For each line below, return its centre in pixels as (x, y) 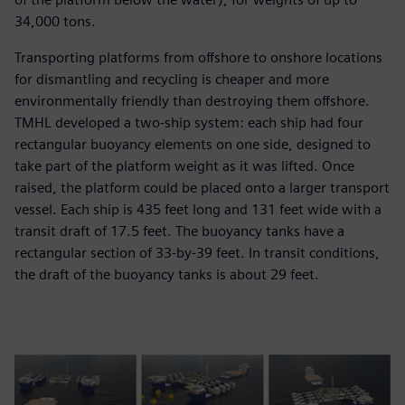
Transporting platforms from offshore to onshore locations (198, 57)
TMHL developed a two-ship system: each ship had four (189, 122)
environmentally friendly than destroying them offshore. (192, 100)
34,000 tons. (55, 21)
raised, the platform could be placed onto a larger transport (202, 187)
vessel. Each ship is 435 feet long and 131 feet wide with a (198, 209)
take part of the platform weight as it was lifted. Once (184, 165)
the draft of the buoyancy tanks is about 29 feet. (167, 274)
